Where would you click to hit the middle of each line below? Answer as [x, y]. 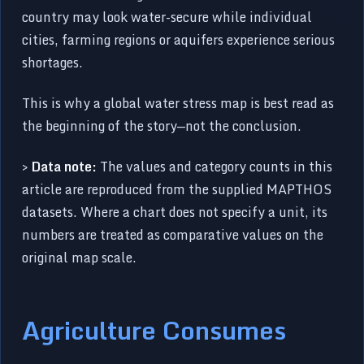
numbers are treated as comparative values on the [173, 234]
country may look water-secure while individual [167, 17]
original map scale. [80, 257]
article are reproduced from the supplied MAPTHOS [177, 189]
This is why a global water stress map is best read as [178, 103]
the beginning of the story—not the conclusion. [162, 126]
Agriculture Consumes [154, 329]
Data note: [65, 166]
